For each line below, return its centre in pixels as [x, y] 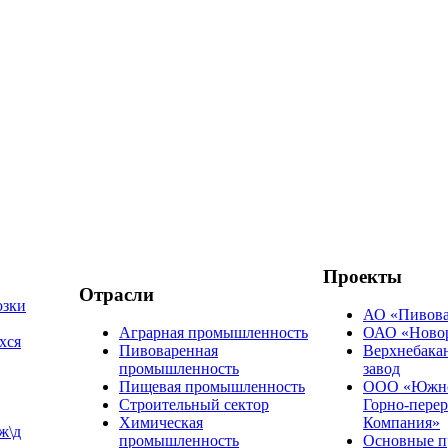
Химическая [161, 423]
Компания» [401, 423]
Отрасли [116, 294]
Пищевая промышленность [212, 387]
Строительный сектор [194, 405]
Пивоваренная [168, 351]
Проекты [362, 276]
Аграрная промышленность [213, 333]
